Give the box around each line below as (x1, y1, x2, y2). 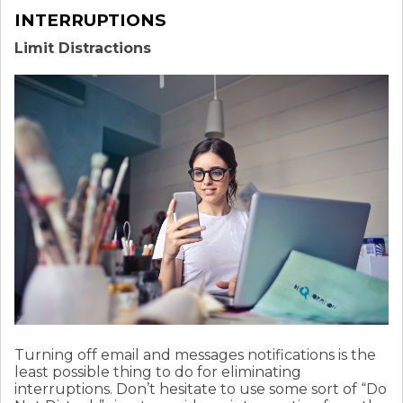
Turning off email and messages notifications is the (14, 345, 376, 363)
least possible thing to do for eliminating (14, 363, 301, 381)
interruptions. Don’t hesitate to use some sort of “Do (14, 380, 387, 398)
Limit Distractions (14, 40, 151, 58)
